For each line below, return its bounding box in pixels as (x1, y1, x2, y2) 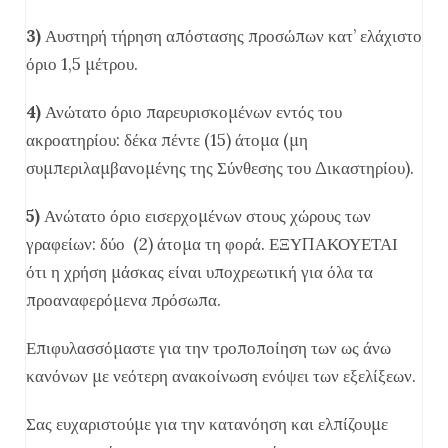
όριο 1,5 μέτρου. (26, 53, 138, 75)
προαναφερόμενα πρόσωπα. (26, 289, 221, 311)
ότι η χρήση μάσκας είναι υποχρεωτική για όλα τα (26, 261, 373, 283)
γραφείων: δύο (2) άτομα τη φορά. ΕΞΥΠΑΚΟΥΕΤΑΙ (26, 233, 398, 255)
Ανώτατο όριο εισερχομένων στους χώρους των (40, 205, 371, 227)
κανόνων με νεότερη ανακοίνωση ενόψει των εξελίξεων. (26, 365, 416, 387)
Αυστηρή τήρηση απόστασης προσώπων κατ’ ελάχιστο (45, 25, 422, 47)
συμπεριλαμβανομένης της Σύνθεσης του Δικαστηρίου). (26, 157, 414, 179)
